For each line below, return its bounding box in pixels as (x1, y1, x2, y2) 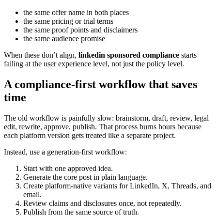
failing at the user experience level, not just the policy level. (4, 60, 184, 68)
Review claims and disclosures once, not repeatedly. (23, 199, 182, 208)
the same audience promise (23, 34, 105, 43)
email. (23, 190, 42, 199)
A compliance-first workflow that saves (4, 78, 197, 91)
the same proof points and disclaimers (23, 26, 138, 34)
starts (179, 51, 197, 60)
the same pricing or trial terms (23, 17, 113, 26)
